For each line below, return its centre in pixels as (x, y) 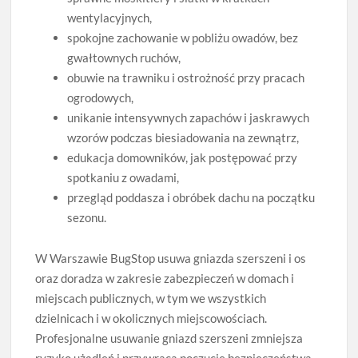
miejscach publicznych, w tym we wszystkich (151, 298)
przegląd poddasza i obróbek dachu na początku (191, 197)
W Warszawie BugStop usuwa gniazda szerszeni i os (171, 258)
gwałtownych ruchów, (124, 57)
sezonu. (87, 217)
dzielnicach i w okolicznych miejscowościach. (151, 318)
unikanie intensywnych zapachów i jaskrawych (189, 117)
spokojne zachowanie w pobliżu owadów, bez (183, 37)
